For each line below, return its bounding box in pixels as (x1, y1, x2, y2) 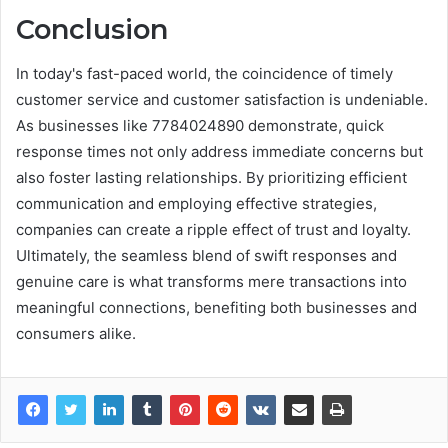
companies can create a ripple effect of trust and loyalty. (16, 220, 411, 240)
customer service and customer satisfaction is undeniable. (16, 90, 428, 110)
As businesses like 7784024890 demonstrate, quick (16, 116, 384, 136)
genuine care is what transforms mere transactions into (16, 272, 407, 292)
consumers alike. (16, 324, 136, 344)
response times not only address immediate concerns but (16, 142, 423, 162)
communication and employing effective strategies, (16, 194, 377, 214)
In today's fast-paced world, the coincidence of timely (16, 64, 393, 84)
